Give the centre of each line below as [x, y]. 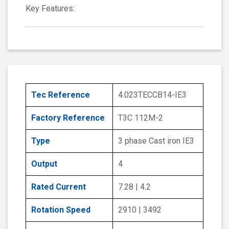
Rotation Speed [61, 210]
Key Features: [50, 9]
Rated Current [59, 187]
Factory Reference [68, 118]
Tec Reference [61, 95]
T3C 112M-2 [141, 118]
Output [44, 164]
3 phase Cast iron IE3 [156, 141]
